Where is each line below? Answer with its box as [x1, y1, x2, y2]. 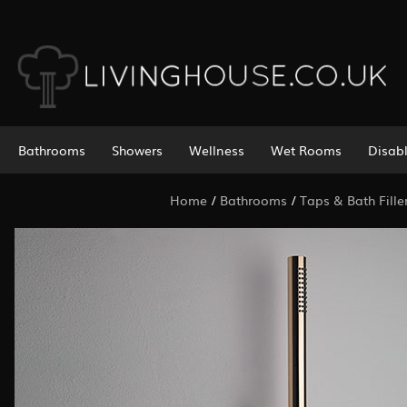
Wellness [188, 140, 244, 159]
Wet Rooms [270, 140, 342, 159]
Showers [111, 140, 163, 159]
